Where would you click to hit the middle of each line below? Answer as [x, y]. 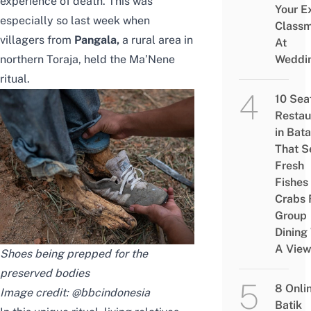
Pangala [95, 40]
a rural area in [158, 40]
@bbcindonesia [111, 293]
